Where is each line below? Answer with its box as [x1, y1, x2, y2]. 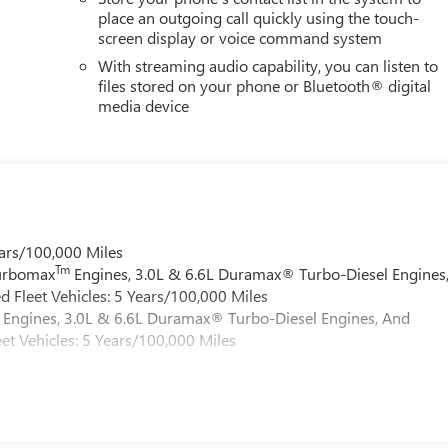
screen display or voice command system [98, 27, 383, 49]
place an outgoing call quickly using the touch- [98, 7, 420, 29]
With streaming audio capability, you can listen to [98, 55, 439, 77]
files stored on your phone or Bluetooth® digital [98, 75, 432, 97]
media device [98, 95, 190, 117]
